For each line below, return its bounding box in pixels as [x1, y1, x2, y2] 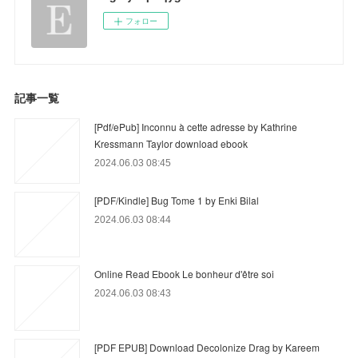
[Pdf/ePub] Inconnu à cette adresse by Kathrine [94, 119, 298, 133]
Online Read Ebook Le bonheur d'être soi [94, 266, 275, 280]
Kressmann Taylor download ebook [94, 136, 249, 150]
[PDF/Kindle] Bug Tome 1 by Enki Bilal [94, 193, 260, 207]
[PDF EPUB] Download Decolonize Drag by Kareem [94, 340, 320, 354]
